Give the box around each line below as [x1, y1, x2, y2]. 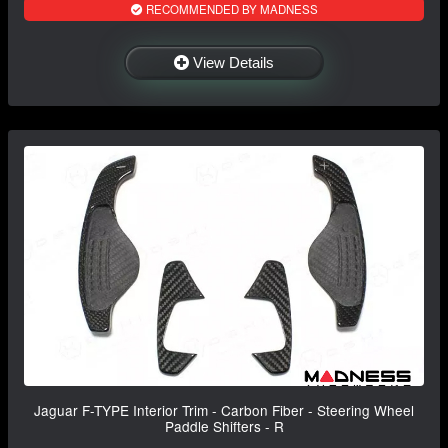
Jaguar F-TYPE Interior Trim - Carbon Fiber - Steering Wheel [34, 400, 414, 421]
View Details [193, 54, 274, 72]
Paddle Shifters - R [164, 416, 284, 437]
